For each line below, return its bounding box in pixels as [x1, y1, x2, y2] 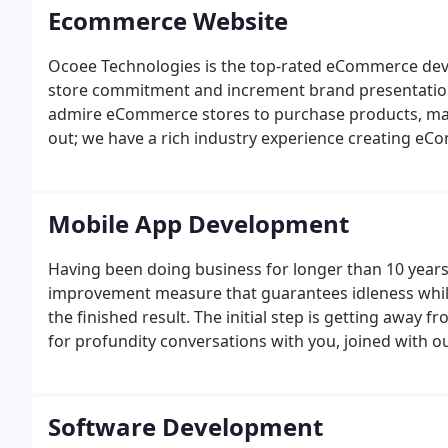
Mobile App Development [48, 207, 349, 240]
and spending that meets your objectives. [48, 378, 361, 400]
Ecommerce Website [48, 4, 288, 37]
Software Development [48, 410, 323, 443]
